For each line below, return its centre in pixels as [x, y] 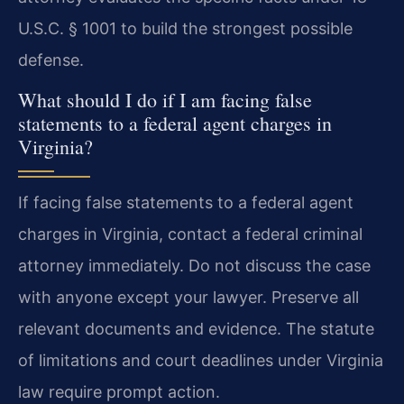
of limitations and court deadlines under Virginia [201, 361]
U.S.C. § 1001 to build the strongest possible [185, 28]
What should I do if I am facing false [165, 100]
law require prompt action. [119, 392]
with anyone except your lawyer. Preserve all [188, 298]
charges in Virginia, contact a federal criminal [190, 234]
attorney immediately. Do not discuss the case [194, 266]
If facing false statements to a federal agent [186, 203]
